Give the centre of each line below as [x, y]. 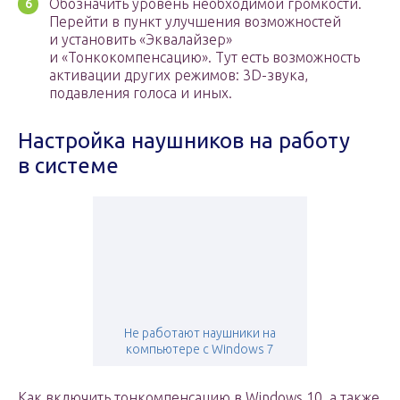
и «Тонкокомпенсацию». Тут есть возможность [204, 58]
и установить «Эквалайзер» [141, 40]
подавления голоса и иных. [141, 93]
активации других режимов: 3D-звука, [179, 75]
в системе [68, 166]
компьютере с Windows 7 [200, 350]
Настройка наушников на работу [184, 141]
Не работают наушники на [200, 333]
